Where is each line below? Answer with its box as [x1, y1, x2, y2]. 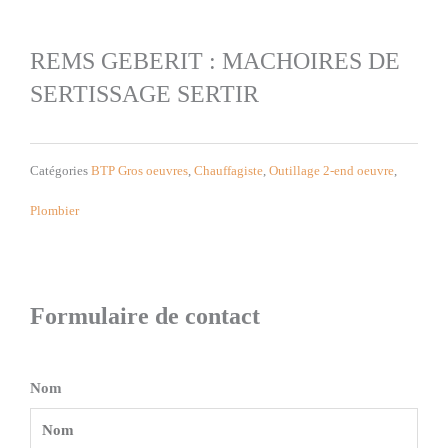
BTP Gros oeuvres [91, 162, 188, 178]
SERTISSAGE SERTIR [30, 81, 259, 108]
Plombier [30, 202, 79, 218]
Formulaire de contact [30, 303, 260, 330]
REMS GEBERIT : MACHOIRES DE [30, 48, 400, 75]
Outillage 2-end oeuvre [269, 162, 394, 178]
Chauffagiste [194, 162, 263, 178]
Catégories [30, 162, 88, 178]
